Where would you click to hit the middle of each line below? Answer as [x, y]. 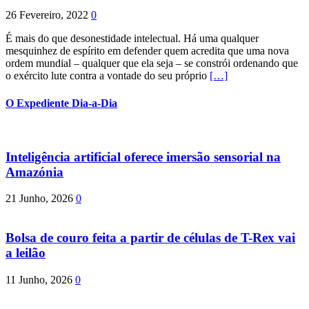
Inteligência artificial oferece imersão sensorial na [143, 157]
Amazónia [34, 172]
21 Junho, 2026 [39, 199]
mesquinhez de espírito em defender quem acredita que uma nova [147, 51]
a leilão [26, 252]
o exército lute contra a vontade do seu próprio [108, 76]
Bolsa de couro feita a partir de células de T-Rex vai [150, 237]
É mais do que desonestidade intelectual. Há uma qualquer [132, 39]
